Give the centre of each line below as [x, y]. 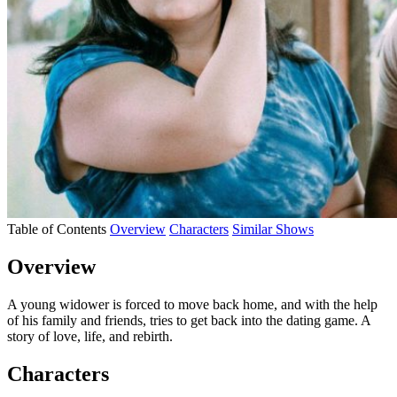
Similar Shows [273, 229]
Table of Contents [57, 229]
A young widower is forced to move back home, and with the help [192, 304]
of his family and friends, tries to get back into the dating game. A [189, 320]
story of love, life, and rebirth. [90, 336]
